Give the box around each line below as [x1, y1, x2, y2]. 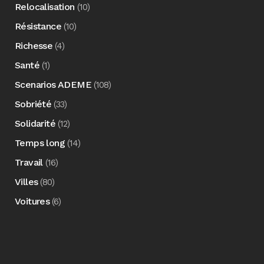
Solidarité [15, 118, 55, 129]
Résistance [15, 21, 61, 32]
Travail [15, 157, 43, 168]
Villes [15, 176, 38, 187]
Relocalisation [15, 1, 75, 12]
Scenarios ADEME [15, 79, 91, 90]
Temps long [15, 137, 65, 148]
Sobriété [15, 98, 52, 110]
